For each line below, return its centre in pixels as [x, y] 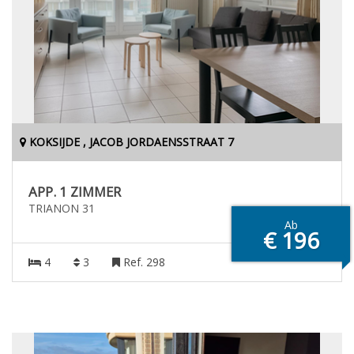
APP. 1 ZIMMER [75, 192]
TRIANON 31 [62, 208]
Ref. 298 [143, 262]
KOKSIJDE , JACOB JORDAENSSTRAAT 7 [130, 142]
